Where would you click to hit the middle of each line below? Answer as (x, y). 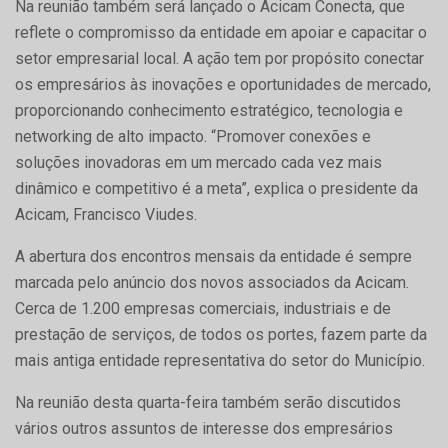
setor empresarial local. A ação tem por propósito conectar (219, 59)
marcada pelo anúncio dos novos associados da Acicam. (212, 283)
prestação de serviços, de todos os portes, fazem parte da (221, 335)
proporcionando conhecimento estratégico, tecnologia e (209, 111)
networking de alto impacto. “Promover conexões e (193, 137)
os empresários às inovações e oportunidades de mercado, (223, 85)
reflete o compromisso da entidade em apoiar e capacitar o (221, 33)
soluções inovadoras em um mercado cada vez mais (198, 163)
